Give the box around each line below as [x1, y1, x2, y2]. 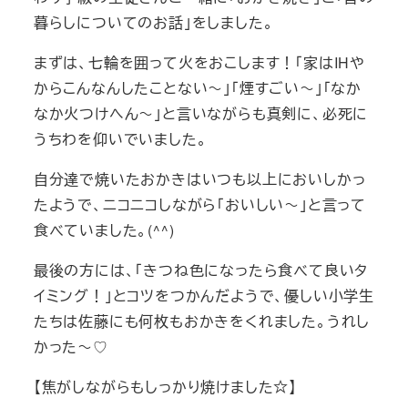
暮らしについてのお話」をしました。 [33, 11, 274, 33]
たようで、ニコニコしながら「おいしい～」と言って [33, 193, 366, 215]
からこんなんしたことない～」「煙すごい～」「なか [33, 76, 362, 98]
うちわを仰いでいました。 [33, 127, 208, 149]
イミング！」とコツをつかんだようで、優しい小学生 [33, 284, 374, 306]
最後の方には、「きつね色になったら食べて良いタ [33, 259, 369, 280]
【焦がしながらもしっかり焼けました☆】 [33, 375, 297, 397]
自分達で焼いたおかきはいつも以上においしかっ [33, 168, 366, 189]
